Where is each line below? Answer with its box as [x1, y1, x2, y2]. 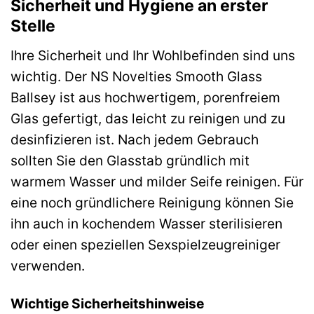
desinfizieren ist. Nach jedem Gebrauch [11, 130, 259, 148]
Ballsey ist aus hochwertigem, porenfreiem [11, 88, 280, 106]
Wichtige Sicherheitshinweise [11, 295, 204, 313]
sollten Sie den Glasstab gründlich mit [11, 151, 250, 169]
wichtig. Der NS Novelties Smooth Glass [11, 67, 262, 85]
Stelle [11, 16, 55, 36]
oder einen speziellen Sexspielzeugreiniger [11, 235, 280, 253]
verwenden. [11, 257, 85, 274]
